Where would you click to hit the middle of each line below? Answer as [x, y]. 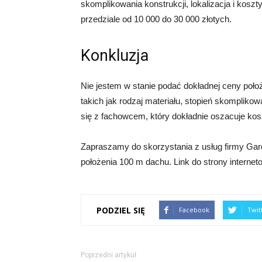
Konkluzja [115, 56]
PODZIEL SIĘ [121, 210]
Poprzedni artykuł [108, 255]
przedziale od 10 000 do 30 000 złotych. [156, 19]
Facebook [194, 210]
